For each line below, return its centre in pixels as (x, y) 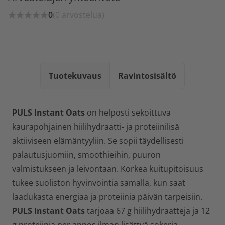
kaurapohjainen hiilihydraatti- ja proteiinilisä (96, 127)
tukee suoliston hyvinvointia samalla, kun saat (99, 183)
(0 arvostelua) (79, 15)
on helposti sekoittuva (128, 113)
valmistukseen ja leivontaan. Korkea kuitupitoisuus (108, 169)
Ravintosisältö (147, 76)
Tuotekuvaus (75, 76)
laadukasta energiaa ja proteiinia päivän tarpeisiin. (107, 197)
